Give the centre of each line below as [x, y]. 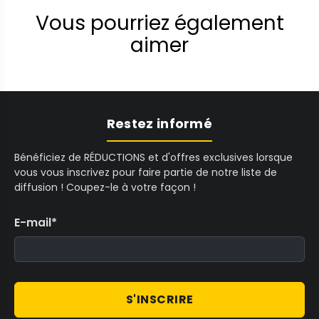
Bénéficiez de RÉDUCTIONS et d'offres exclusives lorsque [153, 158]
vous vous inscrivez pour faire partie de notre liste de [146, 173]
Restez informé [159, 124]
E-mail [33, 223]
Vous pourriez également [159, 23]
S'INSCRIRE [159, 300]
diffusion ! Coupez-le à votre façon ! [105, 188]
